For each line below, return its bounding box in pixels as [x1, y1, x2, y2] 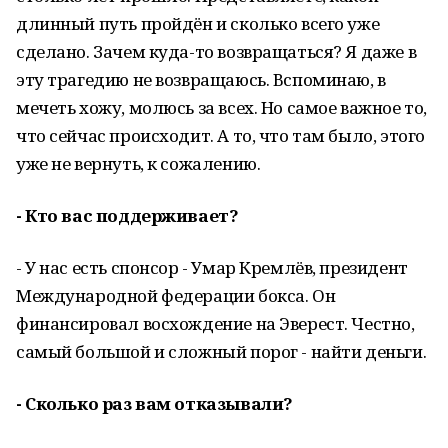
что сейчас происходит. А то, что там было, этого [16, 124, 425, 147]
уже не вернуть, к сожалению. [16, 152, 261, 175]
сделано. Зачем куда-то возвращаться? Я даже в [16, 40, 417, 63]
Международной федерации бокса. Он [16, 284, 336, 307]
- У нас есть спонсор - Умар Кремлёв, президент [16, 256, 408, 279]
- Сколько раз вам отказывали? [16, 392, 293, 415]
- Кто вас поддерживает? [16, 204, 239, 227]
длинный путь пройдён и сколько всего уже [16, 12, 380, 35]
